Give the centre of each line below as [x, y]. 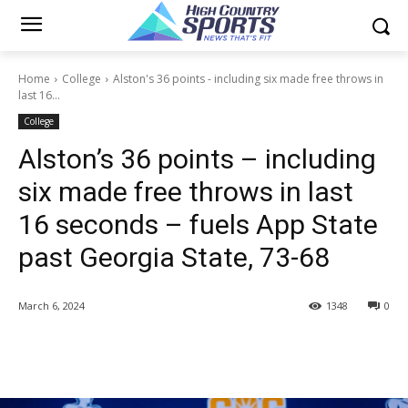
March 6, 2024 [51, 306]
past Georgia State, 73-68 [174, 257]
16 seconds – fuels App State [198, 224]
